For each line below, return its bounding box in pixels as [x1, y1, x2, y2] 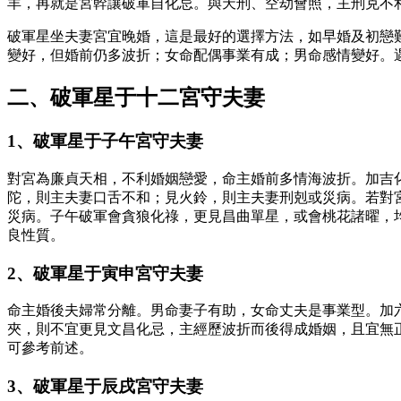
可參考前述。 [7, 340, 93, 356]
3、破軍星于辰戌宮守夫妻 [7, 377, 203, 397]
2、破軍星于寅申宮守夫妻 [7, 263, 203, 283]
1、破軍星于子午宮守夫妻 [7, 132, 203, 151]
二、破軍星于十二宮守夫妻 [7, 86, 265, 110]
